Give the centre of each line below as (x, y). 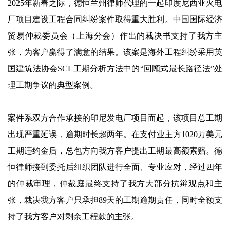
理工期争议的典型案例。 (53, 85)
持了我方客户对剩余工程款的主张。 (73, 216)
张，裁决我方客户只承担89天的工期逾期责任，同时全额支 (115, 200)
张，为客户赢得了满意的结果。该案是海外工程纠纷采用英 (115, 52)
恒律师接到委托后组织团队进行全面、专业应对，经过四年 (115, 167)
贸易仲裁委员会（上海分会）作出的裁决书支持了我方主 (115, 36)
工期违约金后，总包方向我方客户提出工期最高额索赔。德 (115, 151)
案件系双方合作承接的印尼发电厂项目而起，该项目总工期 (115, 118)
